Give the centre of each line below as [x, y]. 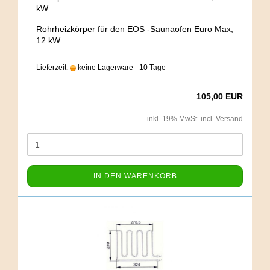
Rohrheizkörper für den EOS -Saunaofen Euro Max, [135, 29]
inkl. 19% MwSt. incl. [181, 119]
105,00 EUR [220, 96]
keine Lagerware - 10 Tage [121, 67]
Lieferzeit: [53, 67]
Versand [229, 119]
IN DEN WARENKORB [135, 176]
